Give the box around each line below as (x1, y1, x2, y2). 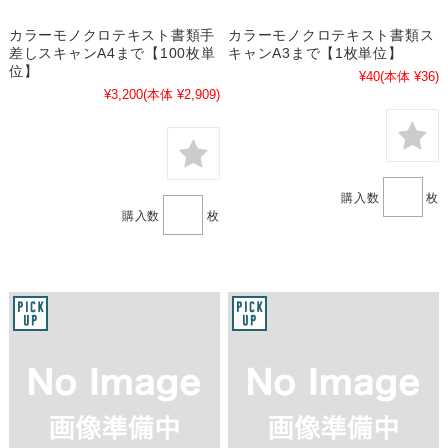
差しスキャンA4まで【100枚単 (8, 45, 216, 62)
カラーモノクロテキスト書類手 (8, 27, 216, 44)
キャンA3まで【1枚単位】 (228, 45, 403, 62)
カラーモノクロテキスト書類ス (228, 27, 435, 44)
